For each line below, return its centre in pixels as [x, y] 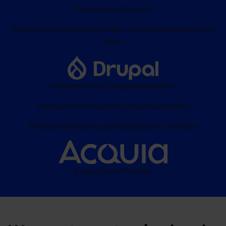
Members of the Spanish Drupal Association [113, 106]
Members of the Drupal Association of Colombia [113, 126]
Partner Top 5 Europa [113, 9]
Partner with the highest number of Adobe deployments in [113, 29]
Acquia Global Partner [113, 170]
